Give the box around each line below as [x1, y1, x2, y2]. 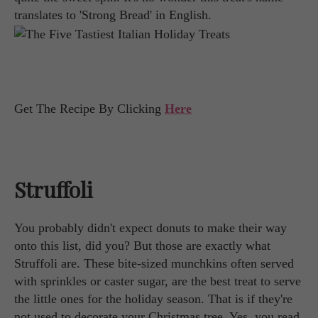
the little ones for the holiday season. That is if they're [14, 291, 292, 306]
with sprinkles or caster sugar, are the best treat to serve [14, 273, 301, 288]
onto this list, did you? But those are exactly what [14, 238, 270, 253]
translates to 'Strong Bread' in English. [14, 8, 212, 23]
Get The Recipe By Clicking [14, 101, 165, 116]
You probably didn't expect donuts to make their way [14, 220, 287, 235]
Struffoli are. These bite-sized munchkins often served [14, 256, 294, 270]
